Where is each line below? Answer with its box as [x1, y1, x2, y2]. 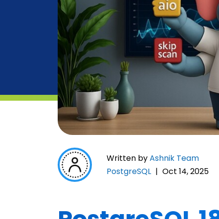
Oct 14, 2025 [162, 165, 209, 177]
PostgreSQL [107, 165, 151, 177]
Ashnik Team [150, 152, 199, 164]
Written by [107, 152, 150, 164]
